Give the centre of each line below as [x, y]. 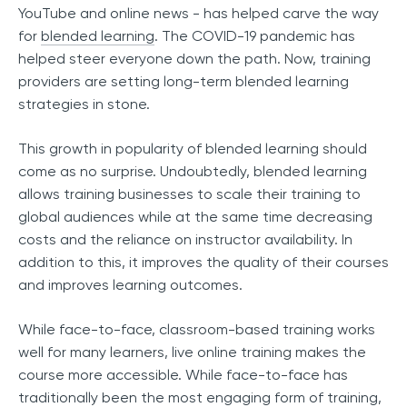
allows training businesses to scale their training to [189, 194]
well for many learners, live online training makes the [192, 352]
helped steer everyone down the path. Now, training [194, 59]
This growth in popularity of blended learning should [193, 149]
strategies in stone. [86, 104]
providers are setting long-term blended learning [184, 82]
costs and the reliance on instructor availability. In [185, 240]
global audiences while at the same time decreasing [195, 217]
